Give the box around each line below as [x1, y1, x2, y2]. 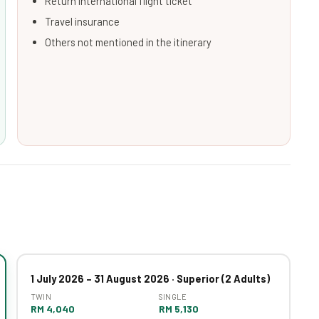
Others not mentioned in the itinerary [45, 35, 211, 48]
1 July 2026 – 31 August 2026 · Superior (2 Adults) [30, 272, 270, 285]
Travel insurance [45, 14, 120, 28]
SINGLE [158, 292, 187, 301]
